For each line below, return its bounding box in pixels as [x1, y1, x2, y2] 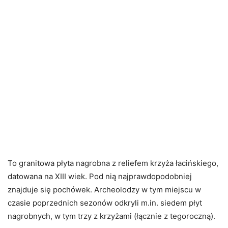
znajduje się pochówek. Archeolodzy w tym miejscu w [8, 185, 201, 195]
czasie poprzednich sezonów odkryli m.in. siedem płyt [8, 198, 202, 208]
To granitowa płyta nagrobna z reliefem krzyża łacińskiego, [8, 158, 218, 168]
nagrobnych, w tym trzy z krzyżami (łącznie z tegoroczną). [8, 211, 215, 221]
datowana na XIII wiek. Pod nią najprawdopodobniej [8, 172, 192, 182]
